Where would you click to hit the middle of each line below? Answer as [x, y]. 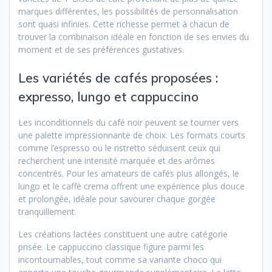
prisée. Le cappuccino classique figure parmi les [111, 246]
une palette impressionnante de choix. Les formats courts [132, 135]
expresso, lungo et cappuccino [108, 96]
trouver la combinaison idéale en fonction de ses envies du [134, 36]
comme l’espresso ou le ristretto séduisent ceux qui [119, 148]
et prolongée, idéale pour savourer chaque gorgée [117, 199]
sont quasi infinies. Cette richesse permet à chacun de [124, 24]
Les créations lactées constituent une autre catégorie [123, 234]
